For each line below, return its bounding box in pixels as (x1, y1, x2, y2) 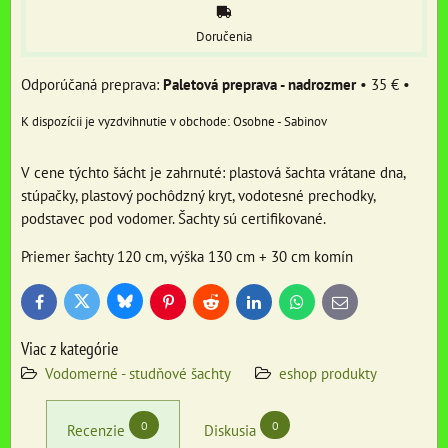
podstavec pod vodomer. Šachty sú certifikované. (21, 208, 326, 229)
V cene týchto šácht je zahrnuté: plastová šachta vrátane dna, (21, 162, 405, 183)
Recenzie (67, 420, 125, 441)
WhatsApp (295, 297, 351, 315)
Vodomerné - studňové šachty (45, 363, 231, 384)
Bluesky (123, 296, 167, 314)
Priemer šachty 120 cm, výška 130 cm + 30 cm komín (21, 246, 353, 267)
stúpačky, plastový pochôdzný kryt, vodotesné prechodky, (21, 185, 375, 206)
